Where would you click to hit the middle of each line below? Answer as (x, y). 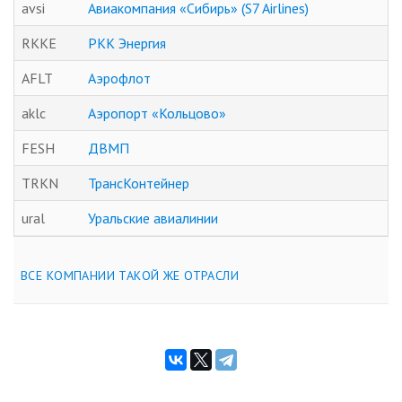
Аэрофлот (119, 78)
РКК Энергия (127, 43)
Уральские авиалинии (153, 218)
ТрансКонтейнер (139, 183)
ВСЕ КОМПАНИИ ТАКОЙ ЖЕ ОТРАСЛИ (130, 275)
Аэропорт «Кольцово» (157, 113)
